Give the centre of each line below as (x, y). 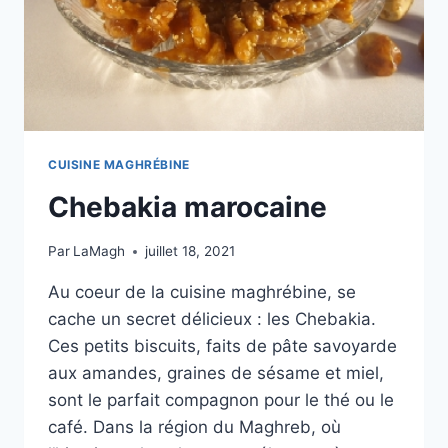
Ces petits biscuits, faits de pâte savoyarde (222, 346)
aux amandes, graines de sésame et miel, (216, 373)
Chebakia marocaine (187, 206)
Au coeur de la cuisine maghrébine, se (202, 292)
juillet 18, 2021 (190, 251)
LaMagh (99, 251)
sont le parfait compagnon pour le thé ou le (221, 400)
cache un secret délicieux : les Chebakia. (212, 319)
